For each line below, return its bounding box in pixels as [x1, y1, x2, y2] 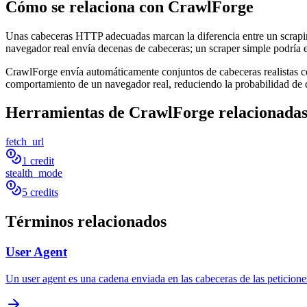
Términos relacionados [5, 212, 167, 231]
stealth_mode [5, 167, 62, 180]
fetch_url [5, 136, 44, 148]
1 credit [22, 155, 54, 167]
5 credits [22, 186, 58, 199]
